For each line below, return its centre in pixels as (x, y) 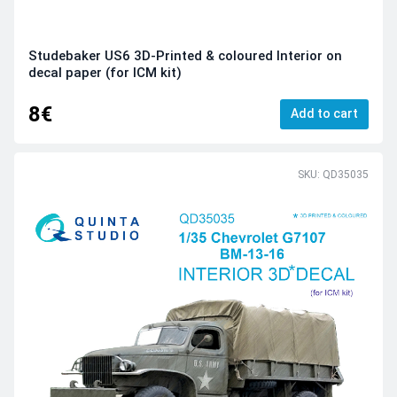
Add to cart (324, 113)
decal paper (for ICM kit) (105, 73)
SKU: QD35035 (333, 175)
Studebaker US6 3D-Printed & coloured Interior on (185, 56)
